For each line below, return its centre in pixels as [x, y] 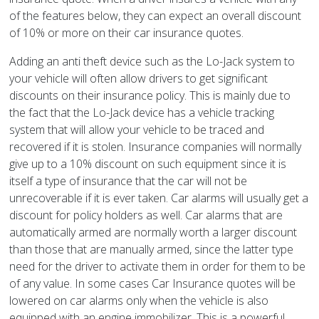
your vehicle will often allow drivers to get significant [139, 79]
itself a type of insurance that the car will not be [129, 181]
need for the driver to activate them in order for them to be [158, 267]
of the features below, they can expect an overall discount [156, 16]
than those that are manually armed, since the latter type [152, 250]
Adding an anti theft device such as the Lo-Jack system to [152, 62]
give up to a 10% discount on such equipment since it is [148, 164]
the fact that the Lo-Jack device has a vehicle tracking [142, 113]
